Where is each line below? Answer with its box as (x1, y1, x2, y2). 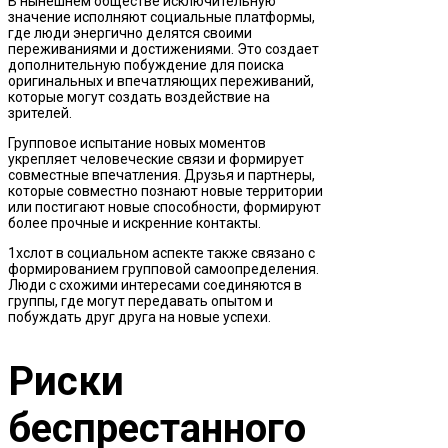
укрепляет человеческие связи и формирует (8, 150, 304, 167)
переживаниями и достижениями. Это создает (8, 40, 319, 57)
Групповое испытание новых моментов (8, 134, 266, 151)
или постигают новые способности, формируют (8, 198, 321, 215)
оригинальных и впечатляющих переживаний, (8, 72, 314, 89)
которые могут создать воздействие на (8, 88, 270, 105)
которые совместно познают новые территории (8, 182, 323, 199)
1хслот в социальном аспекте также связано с (8, 244, 315, 261)
